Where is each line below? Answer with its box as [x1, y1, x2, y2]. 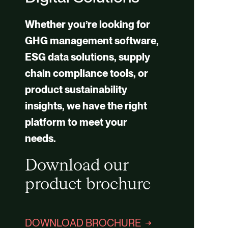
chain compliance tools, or [24, 67, 148, 79]
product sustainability [24, 83, 127, 96]
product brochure [24, 177, 151, 193]
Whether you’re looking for [24, 18, 150, 31]
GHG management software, [24, 35, 159, 47]
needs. [24, 132, 56, 145]
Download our [24, 158, 129, 174]
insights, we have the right [24, 100, 147, 112]
